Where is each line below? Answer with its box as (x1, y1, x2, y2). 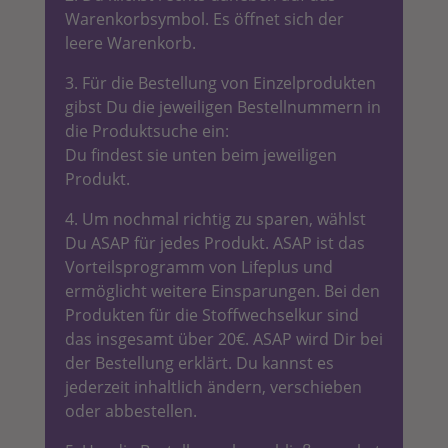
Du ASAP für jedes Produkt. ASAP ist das (64, 231, 365, 254)
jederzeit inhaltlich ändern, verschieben (64, 375, 362, 398)
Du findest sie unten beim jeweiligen (64, 143, 337, 166)
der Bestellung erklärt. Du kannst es (64, 351, 334, 374)
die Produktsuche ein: (64, 119, 229, 142)
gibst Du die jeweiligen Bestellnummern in (64, 95, 381, 118)
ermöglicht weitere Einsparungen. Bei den (64, 279, 380, 302)
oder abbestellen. (64, 399, 197, 422)
